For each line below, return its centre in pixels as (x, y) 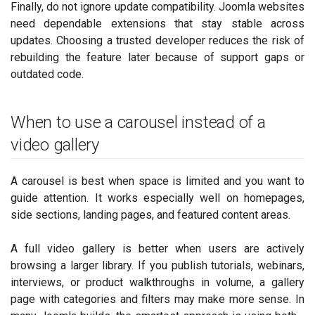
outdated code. (47, 74)
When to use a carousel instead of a (138, 122)
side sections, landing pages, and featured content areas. (150, 214)
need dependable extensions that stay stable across (157, 23)
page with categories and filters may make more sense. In (157, 299)
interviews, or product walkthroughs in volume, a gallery (157, 282)
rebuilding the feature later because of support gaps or (157, 57)
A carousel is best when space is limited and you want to (157, 181)
